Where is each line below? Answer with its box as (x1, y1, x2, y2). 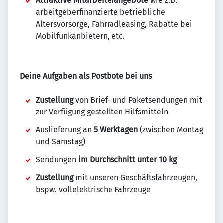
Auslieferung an (36, 125, 94, 134)
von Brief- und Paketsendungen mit (73, 95, 202, 105)
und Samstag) (36, 137, 85, 146)
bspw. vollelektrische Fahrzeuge (36, 185, 151, 194)
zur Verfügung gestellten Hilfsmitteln (36, 107, 168, 116)
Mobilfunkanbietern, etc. (36, 31, 125, 41)
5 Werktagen (94, 125, 138, 134)
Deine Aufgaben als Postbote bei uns (20, 71, 152, 81)
